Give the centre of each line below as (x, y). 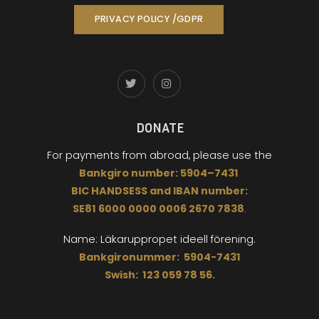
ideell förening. (218, 239)
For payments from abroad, (120, 155)
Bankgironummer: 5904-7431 (159, 257)
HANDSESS (120, 190)
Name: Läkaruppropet (122, 239)
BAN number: (212, 190)
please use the (232, 155)
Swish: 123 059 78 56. (159, 274)
